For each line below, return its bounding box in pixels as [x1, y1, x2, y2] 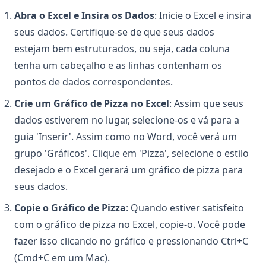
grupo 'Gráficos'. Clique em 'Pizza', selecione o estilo [14, 147, 249, 160]
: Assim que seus [169, 97, 243, 110]
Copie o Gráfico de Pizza [14, 201, 126, 215]
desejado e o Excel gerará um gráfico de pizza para [14, 163, 243, 177]
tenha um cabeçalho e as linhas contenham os [14, 59, 222, 72]
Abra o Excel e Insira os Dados [14, 9, 154, 23]
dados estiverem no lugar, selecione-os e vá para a [14, 113, 239, 127]
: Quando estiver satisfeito [126, 201, 244, 215]
